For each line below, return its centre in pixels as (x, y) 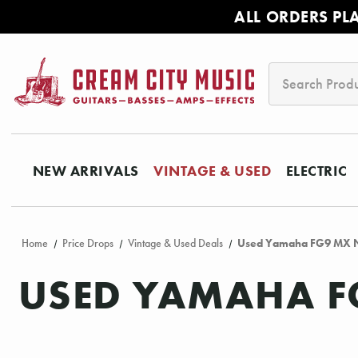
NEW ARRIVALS (86, 170)
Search (289, 73)
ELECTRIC (316, 170)
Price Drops (88, 244)
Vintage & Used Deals (175, 244)
